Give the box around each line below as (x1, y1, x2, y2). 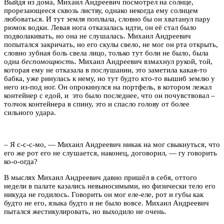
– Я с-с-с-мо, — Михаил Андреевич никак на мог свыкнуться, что (4, 140, 220, 148)
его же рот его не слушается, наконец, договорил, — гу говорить (4, 148, 217, 157)
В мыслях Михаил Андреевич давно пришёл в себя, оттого (4, 173, 197, 181)
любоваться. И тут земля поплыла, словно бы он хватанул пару (4, 14, 210, 23)
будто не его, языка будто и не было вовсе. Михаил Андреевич (4, 198, 209, 207)
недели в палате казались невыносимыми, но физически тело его (4, 181, 215, 190)
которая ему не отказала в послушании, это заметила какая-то (4, 65, 207, 74)
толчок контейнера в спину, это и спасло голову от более (4, 99, 189, 108)
